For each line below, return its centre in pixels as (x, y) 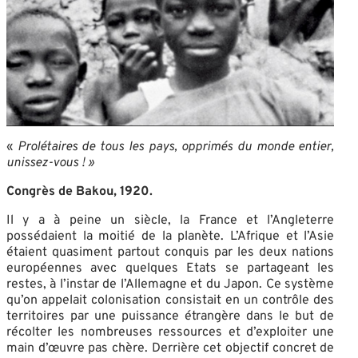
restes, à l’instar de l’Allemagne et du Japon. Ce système (171, 284)
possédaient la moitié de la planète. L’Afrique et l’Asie (171, 236)
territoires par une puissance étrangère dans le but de (171, 316)
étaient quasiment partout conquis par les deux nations (171, 252)
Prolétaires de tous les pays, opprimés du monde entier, (176, 147)
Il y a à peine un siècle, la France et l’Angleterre (171, 220)
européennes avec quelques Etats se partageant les (171, 268)
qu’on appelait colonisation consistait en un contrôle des (171, 300)
